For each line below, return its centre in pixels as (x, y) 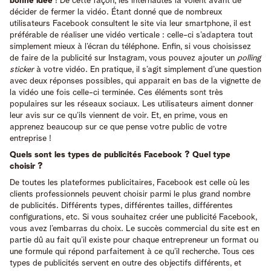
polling (249, 58)
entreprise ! (31, 138)
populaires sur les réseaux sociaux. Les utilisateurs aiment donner (132, 104)
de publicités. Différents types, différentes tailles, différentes (121, 205)
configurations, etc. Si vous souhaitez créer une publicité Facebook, (133, 217)
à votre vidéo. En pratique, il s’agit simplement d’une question (148, 69)
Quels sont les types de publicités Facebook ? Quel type (120, 155)
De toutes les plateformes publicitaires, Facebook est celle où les (130, 182)
